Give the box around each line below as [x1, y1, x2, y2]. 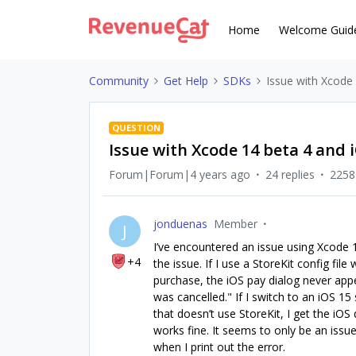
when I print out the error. [153, 339, 285, 354]
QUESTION [112, 122, 161, 133]
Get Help [164, 73, 208, 88]
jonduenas [153, 216, 207, 231]
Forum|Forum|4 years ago [109, 167, 250, 182]
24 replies [265, 167, 315, 182]
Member [214, 216, 257, 231]
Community [89, 73, 149, 88]
